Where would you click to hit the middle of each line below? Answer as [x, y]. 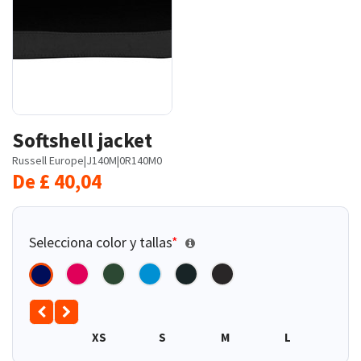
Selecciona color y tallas [100, 242]
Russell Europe [48, 160]
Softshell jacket [82, 140]
